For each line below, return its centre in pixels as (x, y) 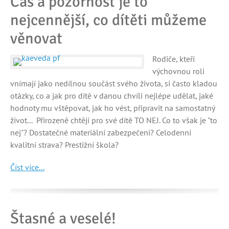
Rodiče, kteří (174, 59)
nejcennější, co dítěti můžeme (108, 20)
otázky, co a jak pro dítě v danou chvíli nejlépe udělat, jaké (112, 96)
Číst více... (27, 167)
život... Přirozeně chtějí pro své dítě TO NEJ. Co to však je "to (114, 120)
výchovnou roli (178, 71)
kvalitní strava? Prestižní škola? (64, 145)
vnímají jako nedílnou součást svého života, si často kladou (114, 83)
